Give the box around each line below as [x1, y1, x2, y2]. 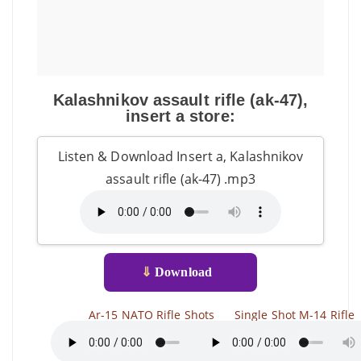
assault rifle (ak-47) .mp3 [106, 170, 255, 188]
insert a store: [126, 107, 235, 125]
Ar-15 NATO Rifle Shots [88, 307, 215, 322]
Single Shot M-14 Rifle [234, 307, 355, 322]
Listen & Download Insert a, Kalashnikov [57, 147, 304, 165]
